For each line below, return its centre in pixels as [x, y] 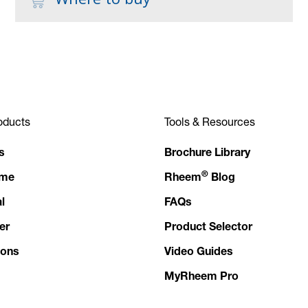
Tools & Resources [210, 121]
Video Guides [199, 253]
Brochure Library [207, 154]
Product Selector [208, 228]
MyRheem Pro [201, 277]
